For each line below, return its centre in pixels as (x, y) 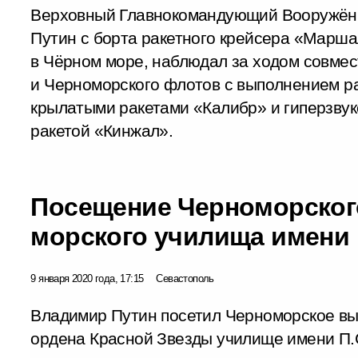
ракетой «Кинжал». (102, 131)
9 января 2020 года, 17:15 (87, 278)
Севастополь (185, 278)
